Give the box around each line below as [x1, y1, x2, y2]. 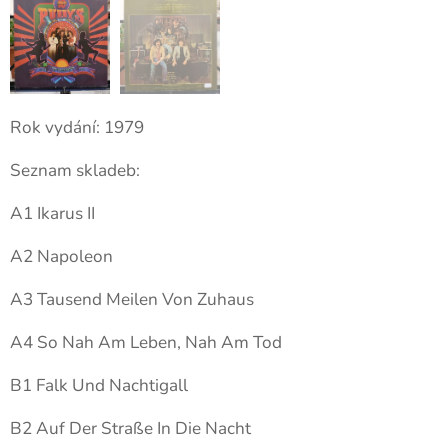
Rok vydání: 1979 [10, 115, 144, 139]
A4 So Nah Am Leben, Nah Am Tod [10, 330, 286, 354]
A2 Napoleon [10, 244, 117, 268]
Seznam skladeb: [10, 158, 140, 182]
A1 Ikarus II [10, 201, 99, 225]
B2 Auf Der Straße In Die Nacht [10, 416, 255, 440]
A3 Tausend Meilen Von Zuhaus [10, 287, 258, 311]
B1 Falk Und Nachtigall [10, 373, 192, 397]
